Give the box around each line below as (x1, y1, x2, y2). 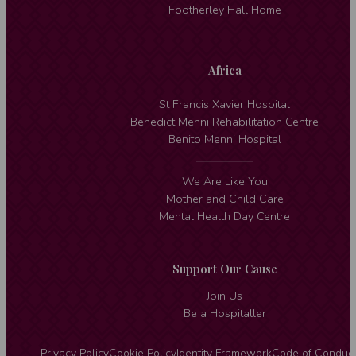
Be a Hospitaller (183, 305, 266, 321)
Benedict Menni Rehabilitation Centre (130, 114, 319, 130)
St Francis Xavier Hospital (159, 97, 291, 113)
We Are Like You (181, 174, 268, 190)
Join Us (207, 288, 243, 304)
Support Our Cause (172, 260, 277, 277)
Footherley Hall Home (168, 2, 281, 18)
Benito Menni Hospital (168, 132, 281, 148)
